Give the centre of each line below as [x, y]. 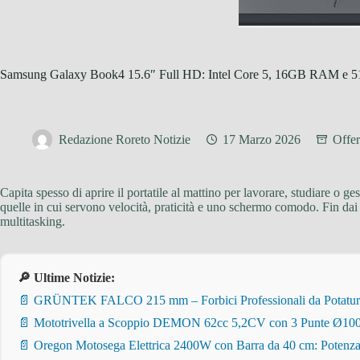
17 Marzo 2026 [262, 140]
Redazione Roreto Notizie [125, 140]
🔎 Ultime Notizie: [66, 278]
